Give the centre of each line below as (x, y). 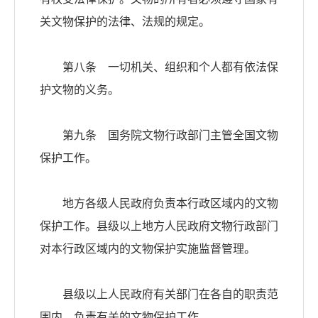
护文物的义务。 (79, 90)
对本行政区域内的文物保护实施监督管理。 (148, 249)
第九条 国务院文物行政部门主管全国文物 (159, 136)
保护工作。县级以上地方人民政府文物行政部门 (159, 226)
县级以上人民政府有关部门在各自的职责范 (159, 295)
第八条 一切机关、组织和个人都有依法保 (159, 67)
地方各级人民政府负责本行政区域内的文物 (159, 204)
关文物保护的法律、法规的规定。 (125, 22)
